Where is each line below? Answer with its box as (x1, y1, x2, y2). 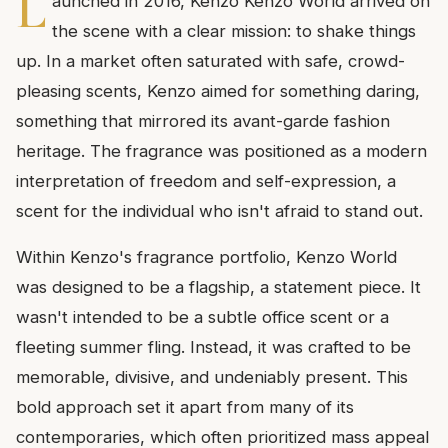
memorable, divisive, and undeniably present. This (16, 366, 408, 387)
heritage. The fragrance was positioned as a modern (16, 140, 427, 161)
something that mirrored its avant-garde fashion (16, 110, 390, 131)
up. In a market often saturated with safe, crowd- (16, 50, 405, 71)
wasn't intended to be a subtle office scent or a (16, 306, 389, 327)
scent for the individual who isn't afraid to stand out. (16, 200, 423, 221)
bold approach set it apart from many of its (16, 396, 354, 417)
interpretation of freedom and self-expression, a (16, 170, 396, 191)
